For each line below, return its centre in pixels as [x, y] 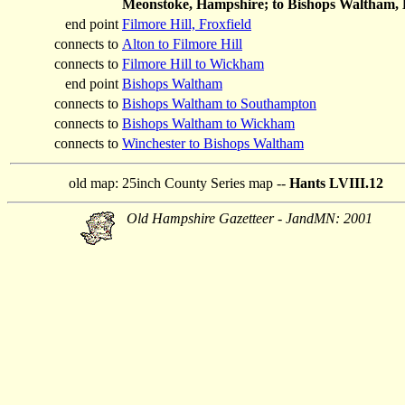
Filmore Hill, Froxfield [187, 24]
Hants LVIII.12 [336, 183]
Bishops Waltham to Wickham [208, 123]
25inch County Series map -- [206, 183]
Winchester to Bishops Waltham [213, 143]
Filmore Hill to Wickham [193, 64]
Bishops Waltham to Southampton [219, 104]
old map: [94, 183]
